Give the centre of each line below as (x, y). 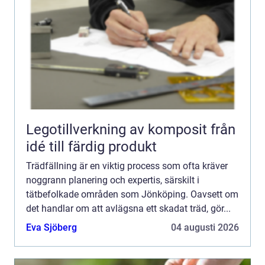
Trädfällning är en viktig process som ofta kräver (127, 166)
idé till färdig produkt (91, 147)
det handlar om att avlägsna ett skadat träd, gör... (128, 209)
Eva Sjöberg (51, 228)
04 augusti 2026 (205, 228)
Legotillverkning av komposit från (118, 130)
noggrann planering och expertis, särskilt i (113, 180)
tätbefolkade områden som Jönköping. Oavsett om (132, 195)
